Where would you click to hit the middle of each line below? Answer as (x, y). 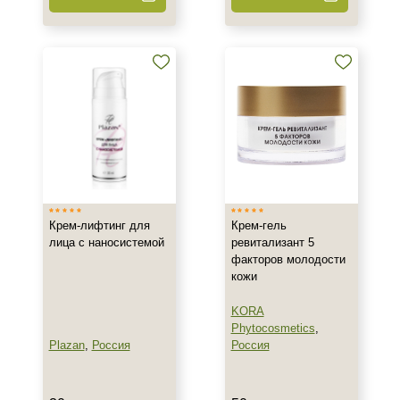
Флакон (61, 10)
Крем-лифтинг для (99, 225)
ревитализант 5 (272, 242)
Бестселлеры (76, 111)
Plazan (67, 345)
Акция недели (77, 87)
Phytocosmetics (273, 328)
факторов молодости (288, 259)
